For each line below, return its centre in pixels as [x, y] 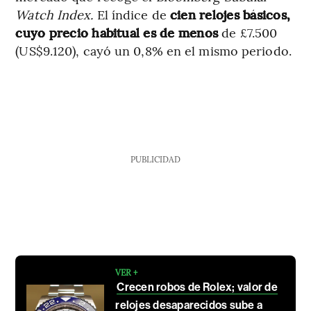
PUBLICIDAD [155, 159]
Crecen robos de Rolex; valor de [197, 287]
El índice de [132, 15]
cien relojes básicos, [230, 15]
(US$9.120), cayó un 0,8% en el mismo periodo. [153, 51]
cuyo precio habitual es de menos [119, 33]
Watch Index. [54, 15]
